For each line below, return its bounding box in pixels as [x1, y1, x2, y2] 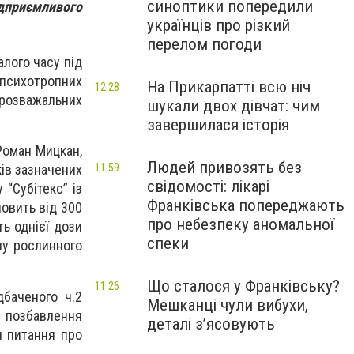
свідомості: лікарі [147, 177, 269, 196]
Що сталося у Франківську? [147, 277, 340, 296]
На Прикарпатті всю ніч [147, 77, 311, 96]
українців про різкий [147, 16, 290, 35]
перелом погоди [147, 35, 262, 54]
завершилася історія [147, 115, 289, 134]
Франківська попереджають [147, 196, 345, 215]
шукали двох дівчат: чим [147, 96, 320, 115]
